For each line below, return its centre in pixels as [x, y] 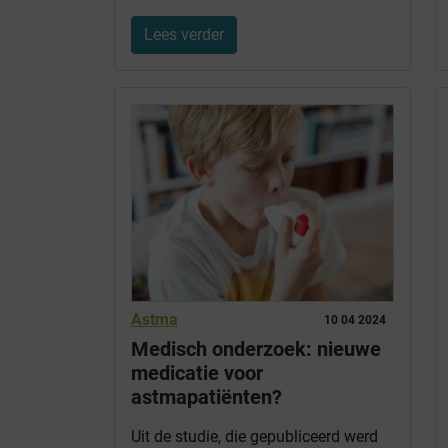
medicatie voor [197, 372]
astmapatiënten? [206, 396]
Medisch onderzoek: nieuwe [256, 348]
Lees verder [184, 35]
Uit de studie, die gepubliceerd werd [254, 436]
